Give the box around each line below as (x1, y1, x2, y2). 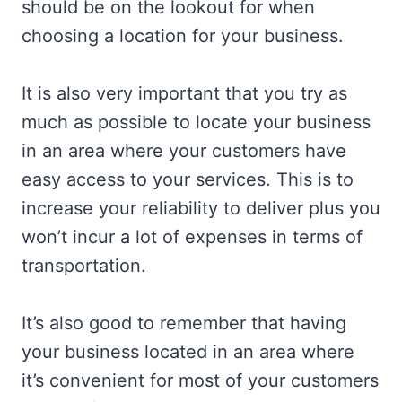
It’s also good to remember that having (22, 312, 346, 334)
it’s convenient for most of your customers (22, 370, 379, 391)
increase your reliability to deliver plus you (22, 197, 380, 219)
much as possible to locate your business (22, 111, 371, 133)
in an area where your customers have (22, 140, 346, 162)
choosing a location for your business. (22, 25, 344, 47)
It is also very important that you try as (22, 83, 347, 104)
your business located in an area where (22, 341, 354, 363)
